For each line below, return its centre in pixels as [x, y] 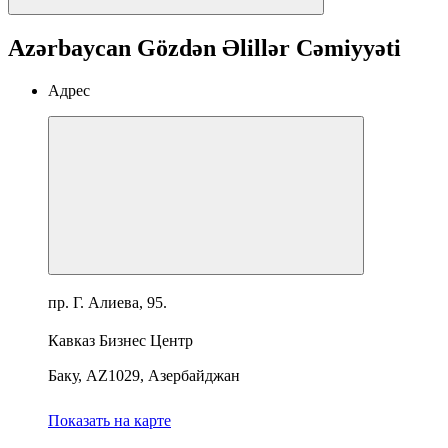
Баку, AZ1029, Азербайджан [144, 375]
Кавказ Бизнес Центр [125, 340]
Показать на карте [109, 420]
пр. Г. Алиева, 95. [112, 302]
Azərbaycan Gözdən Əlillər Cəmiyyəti [204, 47]
